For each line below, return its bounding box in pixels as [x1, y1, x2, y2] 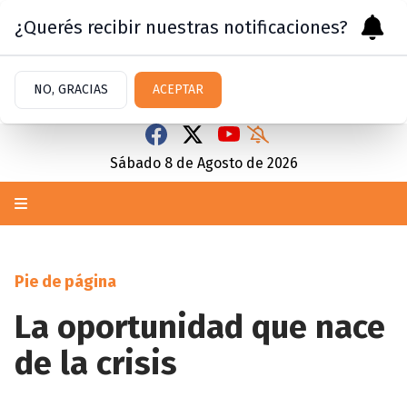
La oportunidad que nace [15, 307, 385, 347]
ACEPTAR [153, 82, 203, 97]
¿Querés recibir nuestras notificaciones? [15, 16, 348, 38]
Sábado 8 [109, 154, 173, 172]
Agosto [196, 154, 243, 172]
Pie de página [15, 272, 116, 292]
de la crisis [15, 343, 177, 383]
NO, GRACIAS [34, 82, 108, 97]
